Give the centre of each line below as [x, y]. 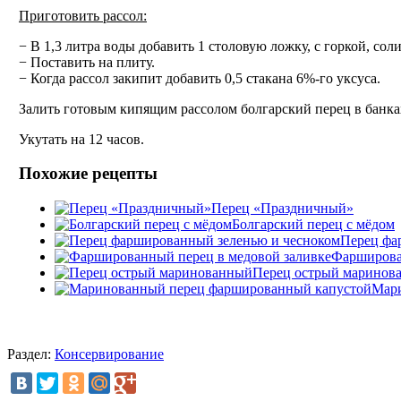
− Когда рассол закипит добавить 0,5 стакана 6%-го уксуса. [200, 78]
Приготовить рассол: [83, 15]
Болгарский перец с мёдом [313, 225]
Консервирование [109, 354]
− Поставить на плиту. [87, 62]
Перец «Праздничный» [282, 209]
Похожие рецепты [88, 174]
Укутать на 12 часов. [81, 139]
